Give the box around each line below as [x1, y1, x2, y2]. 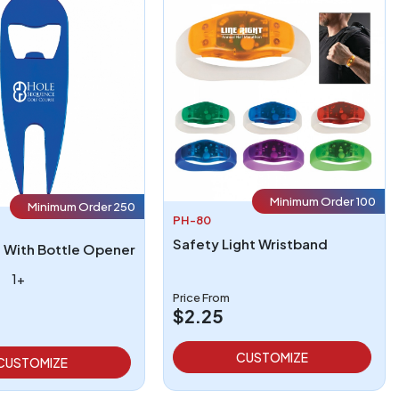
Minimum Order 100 [270, 193, 376, 208]
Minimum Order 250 [28, 199, 136, 215]
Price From [173, 289, 231, 305]
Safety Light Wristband [173, 234, 329, 252]
